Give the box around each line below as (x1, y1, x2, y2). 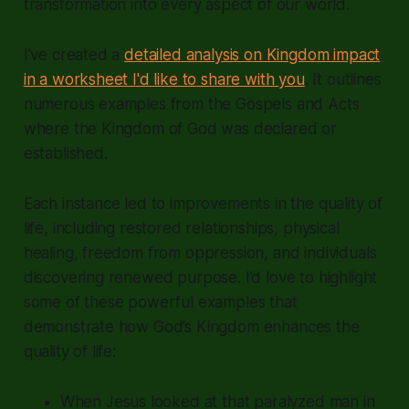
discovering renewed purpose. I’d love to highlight (23, 267, 378, 287)
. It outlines (304, 69, 382, 89)
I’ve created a (23, 45, 125, 64)
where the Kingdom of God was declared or (23, 119, 337, 138)
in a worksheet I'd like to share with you (23, 69, 305, 89)
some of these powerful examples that (23, 292, 298, 311)
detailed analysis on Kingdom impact (124, 45, 381, 64)
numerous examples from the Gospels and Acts (23, 94, 360, 113)
